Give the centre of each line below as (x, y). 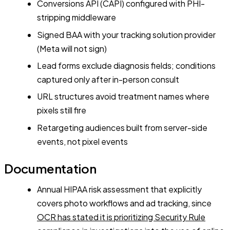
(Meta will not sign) (72, 48)
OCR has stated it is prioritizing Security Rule (121, 217)
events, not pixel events (82, 141)
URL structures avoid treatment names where (123, 97)
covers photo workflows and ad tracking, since (124, 203)
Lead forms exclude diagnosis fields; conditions (126, 66)
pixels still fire (62, 110)
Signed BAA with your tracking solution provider (126, 34)
